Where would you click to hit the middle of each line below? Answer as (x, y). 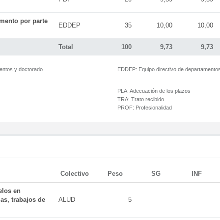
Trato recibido (147, 99)
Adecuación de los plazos (160, 91)
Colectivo (75, 174)
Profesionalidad (153, 108)
